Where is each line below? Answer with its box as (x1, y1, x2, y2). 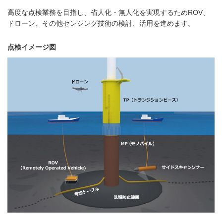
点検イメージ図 (7, 43, 56, 51)
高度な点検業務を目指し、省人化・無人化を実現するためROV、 (7, 8, 210, 16)
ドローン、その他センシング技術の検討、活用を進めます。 (7, 19, 195, 27)
